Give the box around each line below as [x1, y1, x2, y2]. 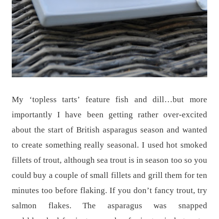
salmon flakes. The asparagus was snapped [12, 200, 207, 210]
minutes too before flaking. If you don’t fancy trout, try [12, 185, 207, 195]
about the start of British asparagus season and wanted [12, 125, 207, 134]
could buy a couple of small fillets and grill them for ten [12, 170, 207, 180]
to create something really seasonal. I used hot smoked [12, 140, 207, 150]
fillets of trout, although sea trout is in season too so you [12, 155, 207, 165]
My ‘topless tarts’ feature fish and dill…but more [12, 94, 207, 104]
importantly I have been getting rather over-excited [12, 109, 207, 119]
